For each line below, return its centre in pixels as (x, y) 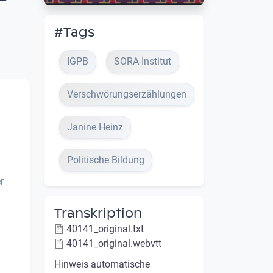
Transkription (98, 213)
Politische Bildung (106, 160)
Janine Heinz (95, 127)
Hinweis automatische (102, 264)
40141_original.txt (105, 229)
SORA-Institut (143, 61)
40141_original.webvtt (114, 243)
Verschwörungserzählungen (127, 94)
